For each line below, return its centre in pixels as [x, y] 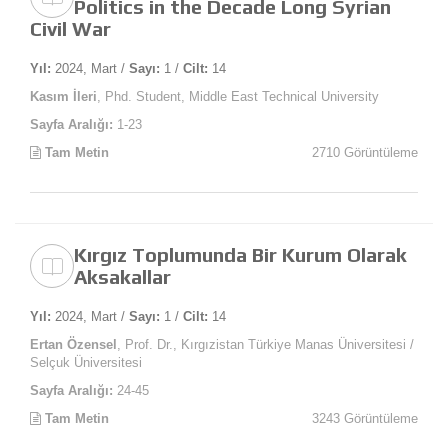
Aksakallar [122, 277]
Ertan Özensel [73, 345]
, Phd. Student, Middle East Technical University [238, 97]
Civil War [70, 29]
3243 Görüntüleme [365, 419]
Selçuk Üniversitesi [86, 363]
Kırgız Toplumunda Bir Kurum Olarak [240, 255]
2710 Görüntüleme [365, 153]
